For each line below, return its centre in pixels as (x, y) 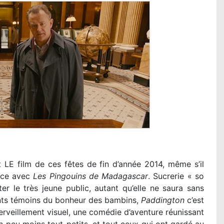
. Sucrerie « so (176, 176)
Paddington (163, 200)
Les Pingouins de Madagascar (91, 176)
